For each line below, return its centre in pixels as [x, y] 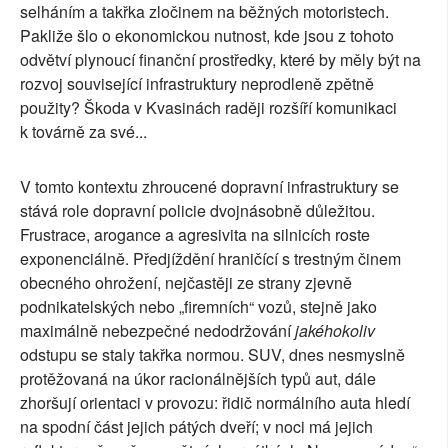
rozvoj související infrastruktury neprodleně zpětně [197, 84]
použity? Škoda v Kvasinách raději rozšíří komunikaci [208, 108]
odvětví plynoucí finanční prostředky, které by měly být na [220, 60]
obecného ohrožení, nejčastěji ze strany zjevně [186, 282]
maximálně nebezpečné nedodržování [157, 330]
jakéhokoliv [335, 330]
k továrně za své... [83, 132]
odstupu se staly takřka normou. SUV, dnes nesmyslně [212, 354]
